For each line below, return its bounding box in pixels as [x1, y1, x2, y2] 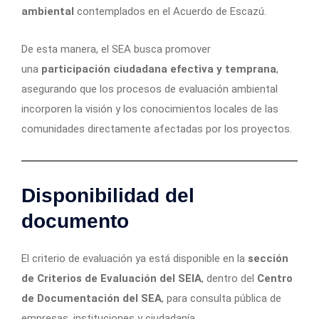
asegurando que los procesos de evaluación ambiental [21, 83, 278, 96]
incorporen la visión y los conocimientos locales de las [21, 103, 278, 116]
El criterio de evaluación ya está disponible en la [21, 252, 248, 266]
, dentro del [202, 272, 257, 286]
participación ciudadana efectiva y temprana [41, 63, 276, 76]
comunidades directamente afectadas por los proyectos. [21, 122, 292, 136]
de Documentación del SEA [21, 292, 162, 305]
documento [21, 210, 129, 233]
